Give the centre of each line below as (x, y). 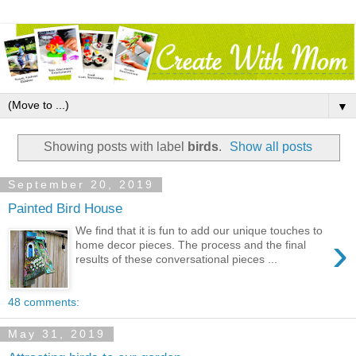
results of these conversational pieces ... (177, 259)
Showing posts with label (115, 147)
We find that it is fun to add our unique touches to (199, 231)
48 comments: (44, 302)
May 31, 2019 (57, 334)
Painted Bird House (65, 208)
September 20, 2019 (81, 185)
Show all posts (271, 147)
